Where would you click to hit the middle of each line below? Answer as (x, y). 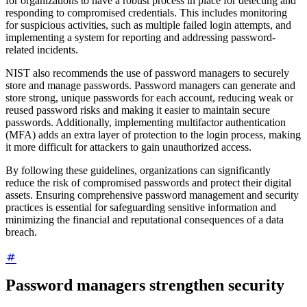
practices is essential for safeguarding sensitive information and (141, 208)
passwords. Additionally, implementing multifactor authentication (146, 123)
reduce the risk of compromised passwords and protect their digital (148, 183)
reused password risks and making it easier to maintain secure (138, 110)
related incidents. (42, 50)
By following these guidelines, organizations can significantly (138, 171)
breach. (21, 232)
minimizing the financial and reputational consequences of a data (145, 220)
